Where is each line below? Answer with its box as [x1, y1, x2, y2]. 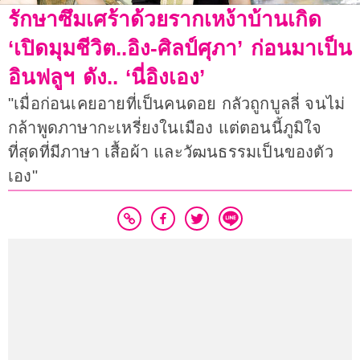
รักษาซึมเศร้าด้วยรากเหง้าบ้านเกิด [8, 7, 321, 32]
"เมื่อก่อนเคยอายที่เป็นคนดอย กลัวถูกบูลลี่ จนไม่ [8, 95, 346, 113]
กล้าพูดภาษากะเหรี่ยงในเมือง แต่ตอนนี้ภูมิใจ [8, 119, 322, 137]
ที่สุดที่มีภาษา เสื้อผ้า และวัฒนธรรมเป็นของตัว [8, 143, 333, 162]
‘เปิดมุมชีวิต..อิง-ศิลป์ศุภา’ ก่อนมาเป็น [8, 36, 352, 61]
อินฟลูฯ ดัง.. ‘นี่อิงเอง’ [8, 65, 206, 90]
